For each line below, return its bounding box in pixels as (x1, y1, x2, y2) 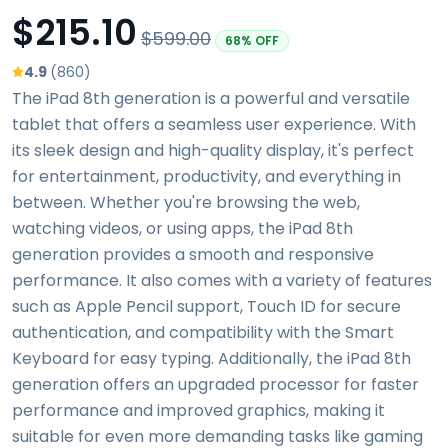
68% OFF (225, 31, 279, 49)
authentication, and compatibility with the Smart (12, 320, 394, 344)
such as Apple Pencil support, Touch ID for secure (12, 294, 401, 318)
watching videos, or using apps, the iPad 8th (12, 216, 353, 240)
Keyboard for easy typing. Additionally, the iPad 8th (12, 346, 411, 370)
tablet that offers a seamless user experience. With (12, 112, 416, 136)
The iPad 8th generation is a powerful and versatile (12, 86, 410, 110)
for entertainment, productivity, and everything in (12, 164, 401, 188)
